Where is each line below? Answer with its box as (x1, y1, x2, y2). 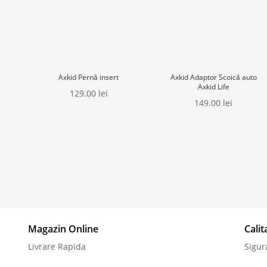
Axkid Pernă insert (58, 72, 119, 83)
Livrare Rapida (28, 240, 86, 252)
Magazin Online (28, 222, 99, 235)
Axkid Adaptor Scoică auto (170, 72, 257, 83)
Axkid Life (197, 82, 229, 92)
